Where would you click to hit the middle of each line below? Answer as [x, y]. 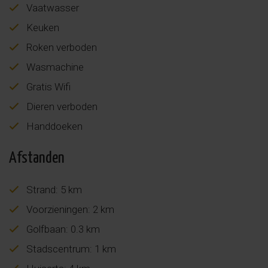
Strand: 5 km [53, 189]
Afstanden [37, 158]
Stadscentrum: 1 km [70, 249]
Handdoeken [53, 126]
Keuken [42, 27]
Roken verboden [60, 47]
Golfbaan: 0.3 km [62, 229]
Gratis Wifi [47, 86]
